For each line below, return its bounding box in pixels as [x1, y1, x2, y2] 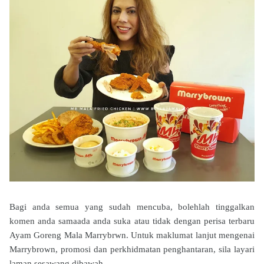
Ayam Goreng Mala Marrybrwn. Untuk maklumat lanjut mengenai [9, 230, 255, 240]
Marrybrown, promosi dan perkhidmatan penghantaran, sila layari [9, 244, 255, 254]
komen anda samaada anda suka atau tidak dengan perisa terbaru [9, 216, 255, 226]
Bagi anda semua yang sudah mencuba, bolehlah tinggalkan [9, 202, 255, 212]
